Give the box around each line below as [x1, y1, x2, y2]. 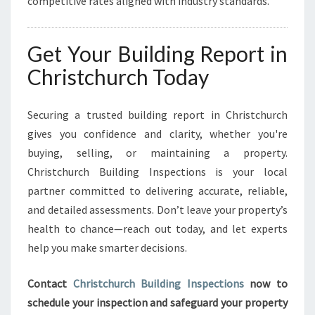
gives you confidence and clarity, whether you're [27, 127, 288, 141]
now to [243, 276, 288, 290]
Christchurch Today [27, 64, 209, 89]
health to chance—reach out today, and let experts [27, 221, 288, 236]
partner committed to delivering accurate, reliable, [27, 184, 288, 198]
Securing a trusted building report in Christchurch [27, 108, 288, 122]
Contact [27, 276, 73, 290]
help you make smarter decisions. [27, 240, 187, 255]
